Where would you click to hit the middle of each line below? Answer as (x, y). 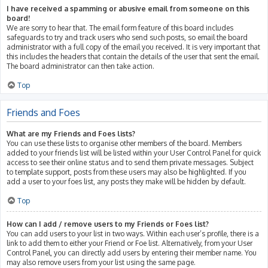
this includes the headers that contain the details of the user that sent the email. (133, 56)
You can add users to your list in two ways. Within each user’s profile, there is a (133, 233)
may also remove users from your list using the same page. (101, 262)
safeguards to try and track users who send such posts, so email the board (127, 37)
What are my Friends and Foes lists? (71, 133)
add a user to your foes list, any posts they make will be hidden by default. (126, 181)
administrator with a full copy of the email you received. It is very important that (133, 47)
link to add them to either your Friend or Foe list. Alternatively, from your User (130, 243)
